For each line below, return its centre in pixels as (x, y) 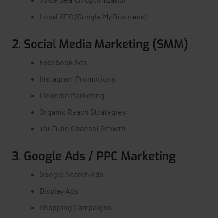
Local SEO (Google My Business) (93, 16)
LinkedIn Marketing (72, 95)
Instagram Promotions (77, 79)
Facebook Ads (63, 62)
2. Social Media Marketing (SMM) (100, 44)
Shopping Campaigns (75, 207)
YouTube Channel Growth (82, 128)
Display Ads (59, 191)
